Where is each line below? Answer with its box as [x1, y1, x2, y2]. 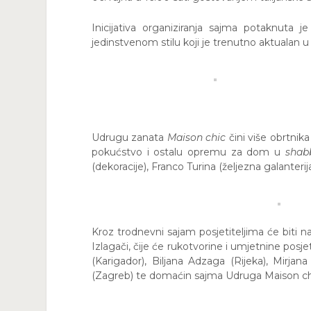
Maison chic [167, 131, 226, 144]
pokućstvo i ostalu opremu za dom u [92, 145, 285, 158]
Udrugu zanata [92, 131, 167, 144]
